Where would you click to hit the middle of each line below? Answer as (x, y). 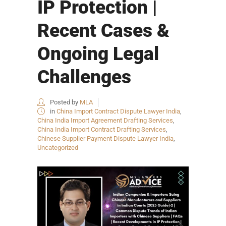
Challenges (84, 77)
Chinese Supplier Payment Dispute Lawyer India (105, 139)
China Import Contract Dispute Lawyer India (118, 111)
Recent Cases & (103, 31)
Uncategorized (58, 148)
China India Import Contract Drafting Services (102, 130)
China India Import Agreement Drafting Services (105, 121)
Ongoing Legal (98, 54)
